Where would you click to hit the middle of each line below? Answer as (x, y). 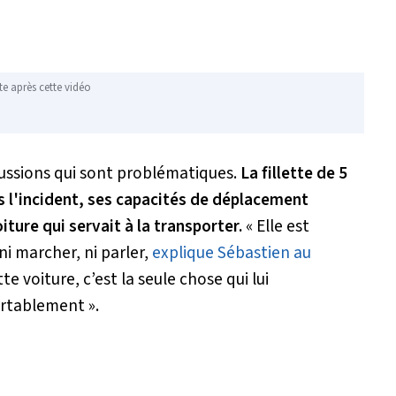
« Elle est (278, 226)
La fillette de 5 (294, 173)
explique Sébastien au (232, 252)
